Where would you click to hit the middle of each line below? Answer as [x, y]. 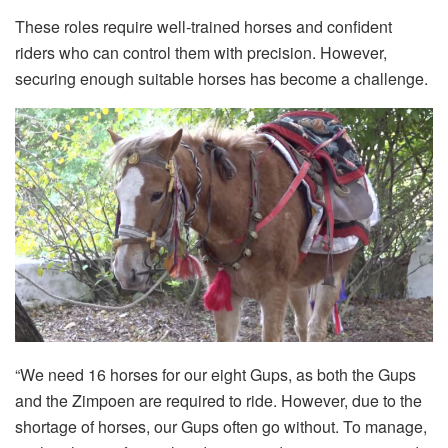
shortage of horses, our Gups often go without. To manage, [221, 426]
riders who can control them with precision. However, [201, 52]
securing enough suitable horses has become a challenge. [221, 78]
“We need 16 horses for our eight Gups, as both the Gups [215, 374]
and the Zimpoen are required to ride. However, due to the [218, 400]
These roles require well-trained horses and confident [203, 26]
